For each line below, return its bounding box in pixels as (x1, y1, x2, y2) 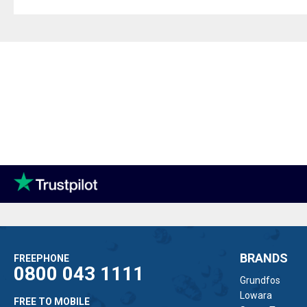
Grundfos (239, 275, 280, 286)
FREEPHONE (14, 253, 69, 265)
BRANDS (239, 251, 288, 266)
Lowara (239, 290, 272, 302)
